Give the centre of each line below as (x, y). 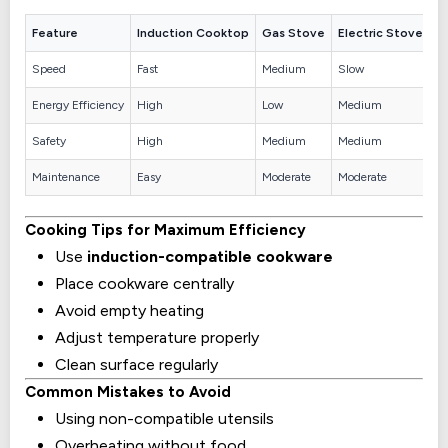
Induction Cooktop (193, 32)
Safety (49, 140)
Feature (55, 32)
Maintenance (66, 176)
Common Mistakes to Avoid (128, 391)
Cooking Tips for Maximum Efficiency (165, 229)
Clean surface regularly (136, 364)
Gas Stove (293, 32)
